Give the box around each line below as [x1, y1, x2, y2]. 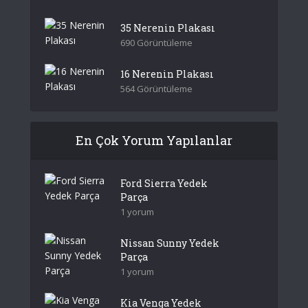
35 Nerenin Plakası [120, 21, 215, 34]
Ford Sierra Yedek [120, 177, 208, 190]
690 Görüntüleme [120, 36, 192, 49]
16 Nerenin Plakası [120, 67, 214, 80]
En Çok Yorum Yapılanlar [76, 132, 232, 148]
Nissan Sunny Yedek [120, 236, 219, 250]
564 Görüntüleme [120, 82, 192, 95]
